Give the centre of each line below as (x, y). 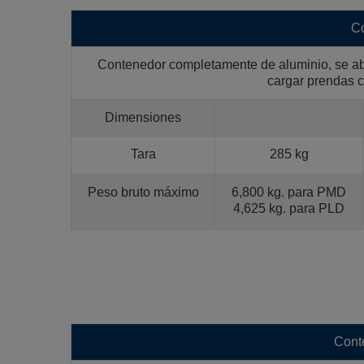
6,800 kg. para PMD (289, 192)
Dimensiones (143, 117)
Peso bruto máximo (143, 192)
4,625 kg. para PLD (289, 208)
